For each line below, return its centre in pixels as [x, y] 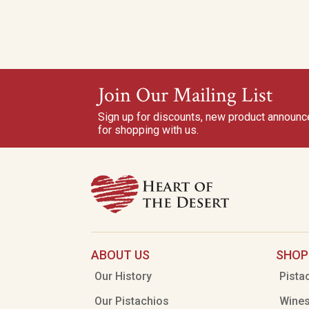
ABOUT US [120, 255]
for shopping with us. [148, 130]
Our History [123, 276]
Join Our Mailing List [185, 96]
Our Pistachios [132, 301]
